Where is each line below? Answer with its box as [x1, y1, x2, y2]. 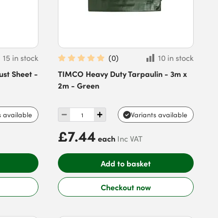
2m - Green [58, 80, 100, 91]
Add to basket [101, 157, 151, 168]
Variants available [130, 110, 187, 119]
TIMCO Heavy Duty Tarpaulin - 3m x [58, 68, 187, 79]
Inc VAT [117, 133, 143, 144]
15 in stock [3, 53, 39, 63]
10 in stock [158, 53, 194, 63]
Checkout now [101, 182, 151, 192]
